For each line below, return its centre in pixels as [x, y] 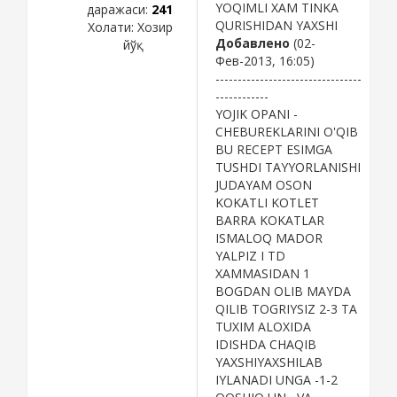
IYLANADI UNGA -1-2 [276, 379]
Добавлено [253, 43]
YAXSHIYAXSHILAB [269, 362]
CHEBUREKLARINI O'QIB [287, 131]
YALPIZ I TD [250, 255]
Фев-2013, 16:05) [265, 60]
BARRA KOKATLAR [270, 220]
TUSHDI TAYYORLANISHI [288, 167]
